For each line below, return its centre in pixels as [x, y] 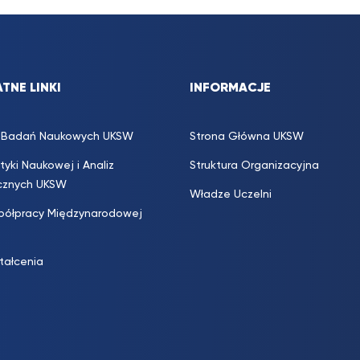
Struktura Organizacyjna [254, 166]
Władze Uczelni [231, 194]
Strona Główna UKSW [247, 137]
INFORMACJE [230, 88]
